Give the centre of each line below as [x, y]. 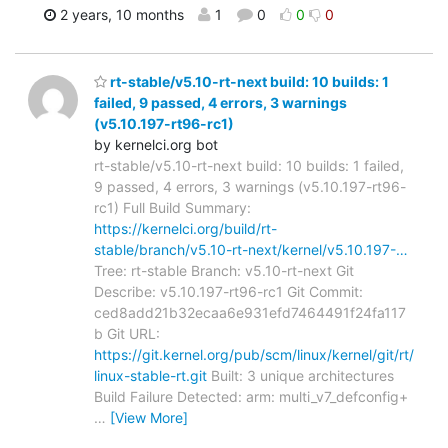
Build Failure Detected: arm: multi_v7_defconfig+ [251, 397]
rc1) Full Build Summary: [172, 208]
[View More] [149, 418]
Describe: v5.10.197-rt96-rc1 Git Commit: [228, 292]
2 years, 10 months [120, 14]
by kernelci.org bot [156, 145]
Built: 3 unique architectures [300, 376]
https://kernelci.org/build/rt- [185, 229]
